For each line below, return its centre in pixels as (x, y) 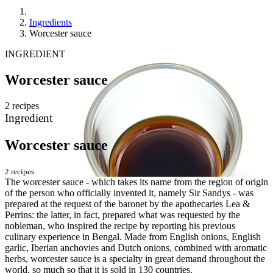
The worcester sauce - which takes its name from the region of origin (136, 182)
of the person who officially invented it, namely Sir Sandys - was (129, 193)
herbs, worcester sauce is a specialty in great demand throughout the (135, 258)
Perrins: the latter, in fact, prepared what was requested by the (122, 214)
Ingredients (51, 22)
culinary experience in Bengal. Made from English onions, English (133, 236)
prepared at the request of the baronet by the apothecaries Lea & (127, 204)
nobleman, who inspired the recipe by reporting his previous (120, 225)
